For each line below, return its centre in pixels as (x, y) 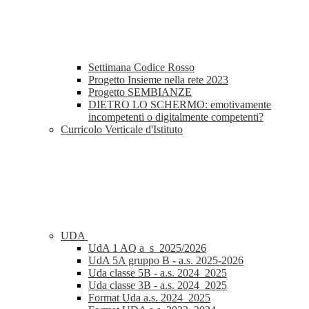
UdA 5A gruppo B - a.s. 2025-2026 (166, 261)
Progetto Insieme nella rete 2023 (158, 80)
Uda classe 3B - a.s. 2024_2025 (158, 286)
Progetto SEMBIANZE (140, 92)
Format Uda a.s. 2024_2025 (149, 298)
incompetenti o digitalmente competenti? (176, 117)
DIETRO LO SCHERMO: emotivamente (180, 105)
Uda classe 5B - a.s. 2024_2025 (158, 273)
